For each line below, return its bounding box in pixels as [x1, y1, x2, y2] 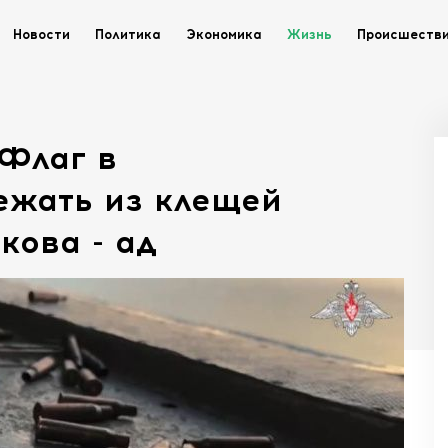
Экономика [186, 27, 262, 42]
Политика [95, 27, 161, 42]
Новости [13, 27, 70, 42]
